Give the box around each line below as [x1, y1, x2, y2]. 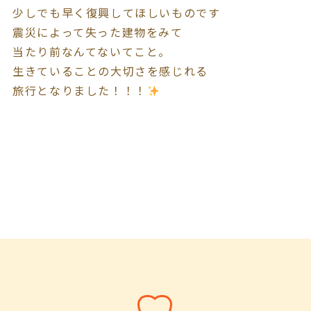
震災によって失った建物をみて [12, 23, 183, 40]
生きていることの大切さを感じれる [12, 62, 208, 79]
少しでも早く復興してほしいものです [12, 3, 221, 21]
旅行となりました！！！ [12, 81, 147, 99]
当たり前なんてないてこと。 [12, 42, 171, 60]
